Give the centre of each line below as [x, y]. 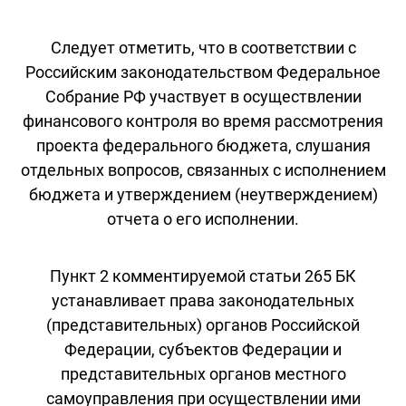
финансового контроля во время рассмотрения [203, 121]
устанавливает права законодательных [203, 300]
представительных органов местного [203, 373]
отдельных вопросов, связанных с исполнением [203, 169]
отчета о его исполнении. [203, 218]
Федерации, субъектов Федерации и [203, 349]
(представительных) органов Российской [203, 324]
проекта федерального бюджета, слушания [203, 145]
